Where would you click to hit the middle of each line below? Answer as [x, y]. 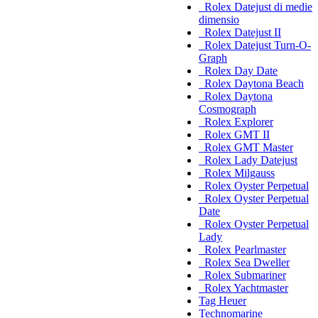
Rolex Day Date [238, 71]
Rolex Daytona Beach [251, 84]
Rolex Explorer [236, 122]
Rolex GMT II [234, 135]
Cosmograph [227, 109]
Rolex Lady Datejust [248, 160]
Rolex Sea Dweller [244, 263]
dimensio [219, 20]
